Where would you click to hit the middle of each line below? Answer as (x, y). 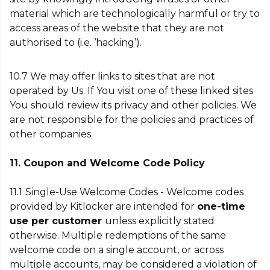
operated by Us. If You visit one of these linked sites (131, 91)
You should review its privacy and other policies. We (133, 105)
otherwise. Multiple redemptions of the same (118, 235)
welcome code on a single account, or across (117, 250)
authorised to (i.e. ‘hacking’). (76, 42)
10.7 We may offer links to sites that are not (112, 76)
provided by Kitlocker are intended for (103, 206)
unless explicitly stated (160, 221)
